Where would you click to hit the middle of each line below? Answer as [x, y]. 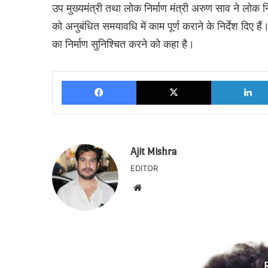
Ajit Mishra [154, 151]
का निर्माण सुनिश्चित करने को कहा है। [123, 44]
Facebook [154, 80]
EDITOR [144, 168]
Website [161, 187]
